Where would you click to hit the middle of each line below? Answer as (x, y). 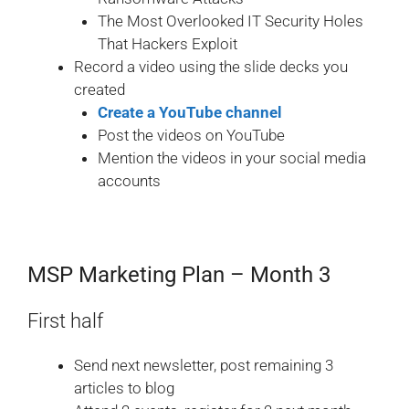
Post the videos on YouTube (191, 136)
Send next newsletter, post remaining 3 (204, 366)
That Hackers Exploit (167, 44)
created (100, 90)
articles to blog (124, 388)
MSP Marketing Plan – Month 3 (179, 275)
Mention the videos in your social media (231, 158)
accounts (129, 181)
